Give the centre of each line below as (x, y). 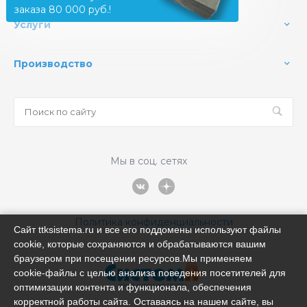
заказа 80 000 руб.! (62, 10)
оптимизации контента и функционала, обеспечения (133, 287)
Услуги (32, 24)
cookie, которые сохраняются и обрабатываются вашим (140, 244)
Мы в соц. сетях (148, 161)
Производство (53, 63)
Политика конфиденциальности (153, 222)
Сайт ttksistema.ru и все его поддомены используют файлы (147, 230)
